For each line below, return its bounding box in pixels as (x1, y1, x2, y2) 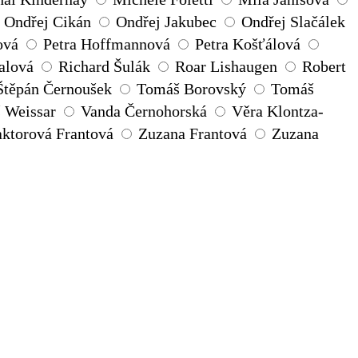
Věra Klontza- (232, 102, 324, 121)
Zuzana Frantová (138, 125, 247, 143)
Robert (302, 58, 346, 76)
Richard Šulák (58, 58, 150, 76)
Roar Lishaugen (175, 58, 277, 76)
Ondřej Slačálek (241, 13, 345, 31)
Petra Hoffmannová (43, 35, 170, 54)
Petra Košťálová (195, 35, 300, 54)
